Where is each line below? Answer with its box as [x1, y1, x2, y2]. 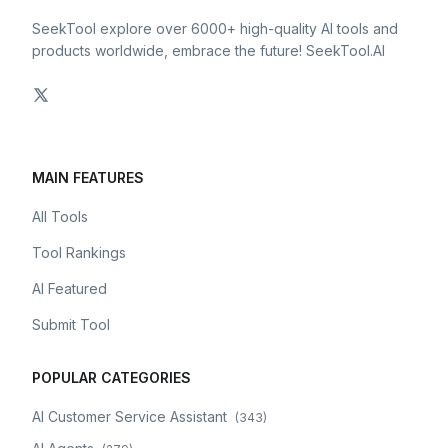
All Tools [32, 208, 88, 225]
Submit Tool [32, 316, 110, 333]
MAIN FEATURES [32, 169, 144, 186]
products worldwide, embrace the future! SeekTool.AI [32, 42, 385, 59]
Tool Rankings [32, 244, 126, 261]
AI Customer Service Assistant [32, 408, 227, 425]
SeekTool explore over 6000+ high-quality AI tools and [32, 20, 398, 37]
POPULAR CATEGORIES [32, 369, 191, 386]
